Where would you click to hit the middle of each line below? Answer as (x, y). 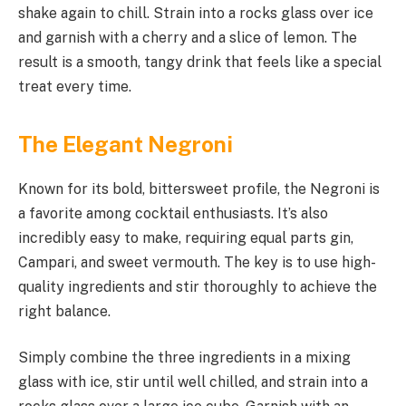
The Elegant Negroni (126, 144)
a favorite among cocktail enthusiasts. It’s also (173, 213)
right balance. (64, 311)
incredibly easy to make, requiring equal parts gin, (186, 237)
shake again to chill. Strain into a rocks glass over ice (196, 14)
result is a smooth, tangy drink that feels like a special (200, 63)
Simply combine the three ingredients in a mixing (184, 358)
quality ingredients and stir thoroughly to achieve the (198, 286)
